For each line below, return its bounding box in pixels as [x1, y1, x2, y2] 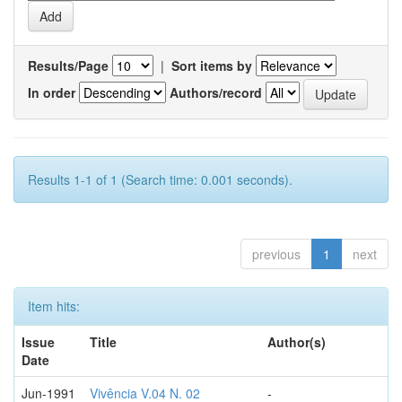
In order [28, 83, 75, 101]
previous [252, 245, 301, 263]
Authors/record [170, 83, 262, 101]
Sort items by [171, 57, 252, 74]
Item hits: [28, 297, 80, 315]
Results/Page [28, 57, 109, 74]
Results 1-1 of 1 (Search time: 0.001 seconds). [28, 170, 293, 188]
